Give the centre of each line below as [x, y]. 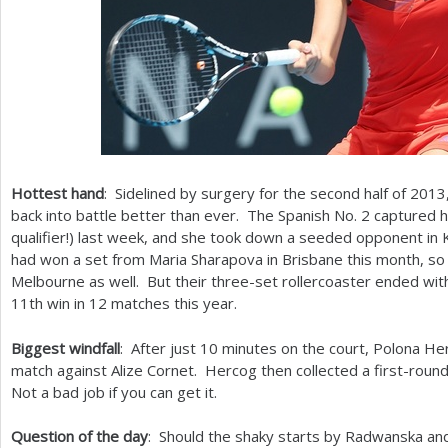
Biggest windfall [65, 347]
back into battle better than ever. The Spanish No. [186, 215]
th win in [59, 303]
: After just [160, 347]
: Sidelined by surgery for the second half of [257, 193]
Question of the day [79, 436]
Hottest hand [57, 193]
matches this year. [174, 303]
